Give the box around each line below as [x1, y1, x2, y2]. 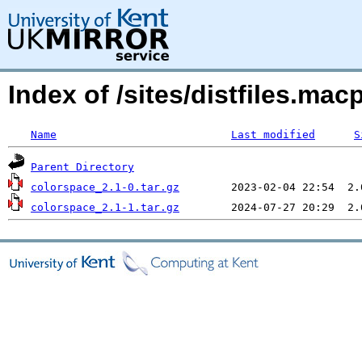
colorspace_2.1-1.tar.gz [31, 201, 179, 213]
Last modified [231, 128, 315, 141]
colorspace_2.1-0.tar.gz [31, 181, 179, 193]
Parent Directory [31, 161, 134, 173]
